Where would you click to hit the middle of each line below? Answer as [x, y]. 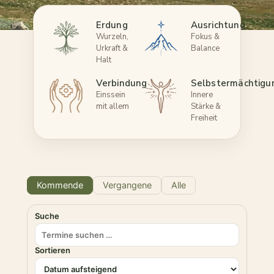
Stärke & [206, 107]
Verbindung [121, 83]
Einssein [110, 95]
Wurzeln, [112, 37]
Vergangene [127, 185]
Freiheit [204, 118]
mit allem [112, 107]
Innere [202, 95]
